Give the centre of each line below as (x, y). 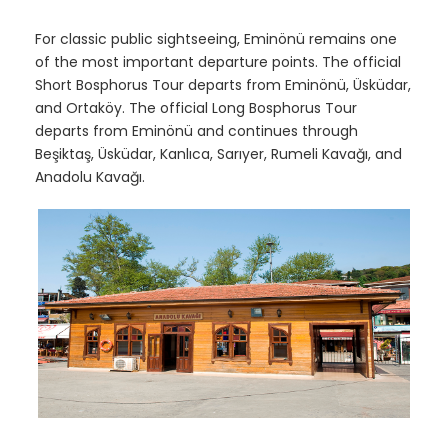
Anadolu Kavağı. (90, 176)
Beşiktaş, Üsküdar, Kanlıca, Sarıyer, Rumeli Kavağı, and (218, 153)
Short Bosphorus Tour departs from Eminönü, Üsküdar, (223, 84)
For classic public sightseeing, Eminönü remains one (216, 38)
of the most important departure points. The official (218, 61)
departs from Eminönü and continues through (196, 130)
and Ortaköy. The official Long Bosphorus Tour (196, 107)
